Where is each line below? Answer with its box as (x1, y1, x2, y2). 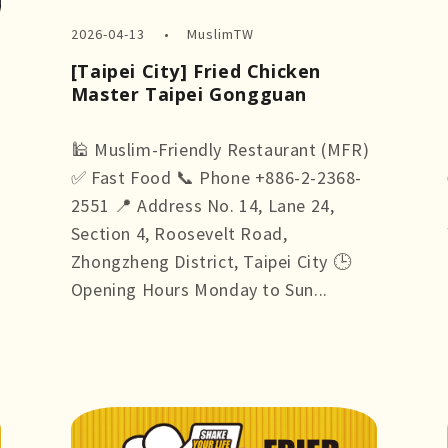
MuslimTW (187, 24, 255, 43)
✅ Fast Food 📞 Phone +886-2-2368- (70, 165, 362, 189)
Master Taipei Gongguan (70, 81, 307, 106)
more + (70, 305, 129, 329)
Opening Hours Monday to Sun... (70, 277, 328, 301)
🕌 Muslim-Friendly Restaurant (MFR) (70, 137, 370, 161)
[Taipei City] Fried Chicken (70, 58, 321, 83)
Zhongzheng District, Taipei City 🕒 (70, 249, 352, 273)
